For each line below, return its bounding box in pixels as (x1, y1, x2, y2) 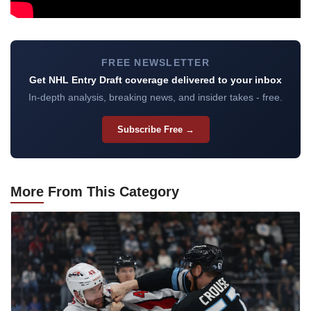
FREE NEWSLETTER (101, 57, 210, 69)
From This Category (44, 184, 179, 200)
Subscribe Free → (117, 124, 194, 135)
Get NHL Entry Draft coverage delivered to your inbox (29, 74, 282, 86)
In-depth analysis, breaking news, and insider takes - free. (28, 92, 283, 103)
